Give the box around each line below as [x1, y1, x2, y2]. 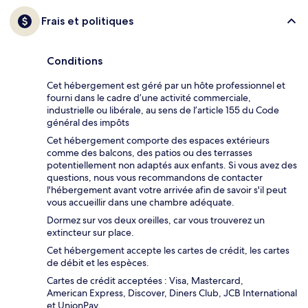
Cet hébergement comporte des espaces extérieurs [47, 134, 269, 147]
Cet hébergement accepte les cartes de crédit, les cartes [47, 244, 289, 257]
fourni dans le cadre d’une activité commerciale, [47, 91, 251, 104]
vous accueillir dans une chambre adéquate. [47, 196, 234, 209]
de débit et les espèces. [47, 256, 149, 269]
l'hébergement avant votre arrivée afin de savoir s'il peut [47, 184, 287, 197]
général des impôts [47, 116, 129, 129]
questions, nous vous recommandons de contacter [47, 171, 263, 184]
